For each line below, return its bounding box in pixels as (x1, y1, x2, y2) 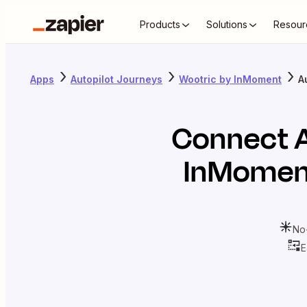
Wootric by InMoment (179, 73, 282, 85)
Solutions (206, 19, 247, 30)
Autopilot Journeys (71, 73, 162, 85)
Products (140, 19, 180, 30)
